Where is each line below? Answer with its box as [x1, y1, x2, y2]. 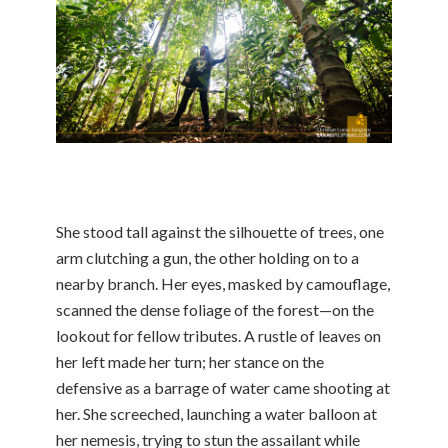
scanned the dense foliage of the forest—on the [56, 299, 374, 319]
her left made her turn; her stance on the [56, 351, 324, 371]
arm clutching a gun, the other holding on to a [56, 247, 359, 267]
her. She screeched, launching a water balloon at [56, 403, 377, 423]
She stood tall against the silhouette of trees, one [56, 221, 384, 241]
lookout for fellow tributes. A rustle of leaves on [56, 325, 381, 345]
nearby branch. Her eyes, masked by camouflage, [56, 273, 390, 293]
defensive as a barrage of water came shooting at [56, 377, 390, 397]
